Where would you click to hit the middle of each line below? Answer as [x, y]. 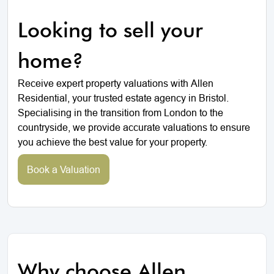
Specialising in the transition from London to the [120, 112]
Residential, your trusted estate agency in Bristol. [123, 98]
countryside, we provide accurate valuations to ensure [134, 127]
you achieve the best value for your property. [113, 142]
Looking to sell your [110, 29]
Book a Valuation [64, 169]
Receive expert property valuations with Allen [116, 83]
